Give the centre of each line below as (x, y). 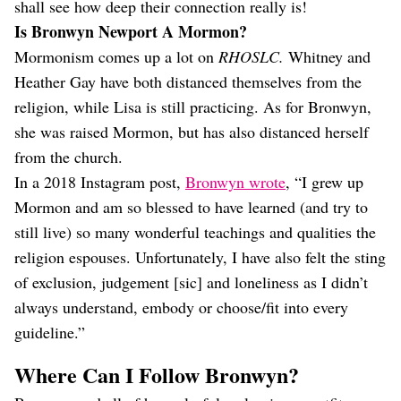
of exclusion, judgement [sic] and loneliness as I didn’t (191, 282)
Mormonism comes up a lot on (116, 56)
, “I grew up (324, 182)
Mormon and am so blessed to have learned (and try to (191, 207)
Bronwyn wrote (235, 182)
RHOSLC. (253, 56)
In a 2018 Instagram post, (100, 182)
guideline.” (50, 332)
